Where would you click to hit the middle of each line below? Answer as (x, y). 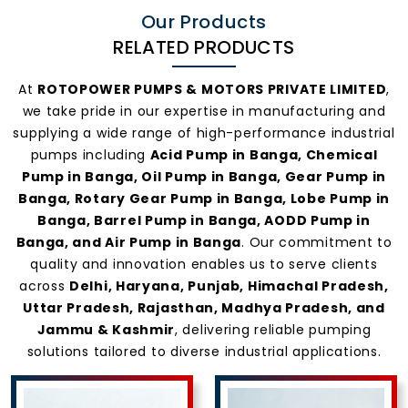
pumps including (90, 155)
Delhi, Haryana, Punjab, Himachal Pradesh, (229, 286)
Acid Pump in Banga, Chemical (264, 155)
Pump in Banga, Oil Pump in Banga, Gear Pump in (204, 177)
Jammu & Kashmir (106, 330)
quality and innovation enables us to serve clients (204, 265)
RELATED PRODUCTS (204, 48)
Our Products (204, 22)
